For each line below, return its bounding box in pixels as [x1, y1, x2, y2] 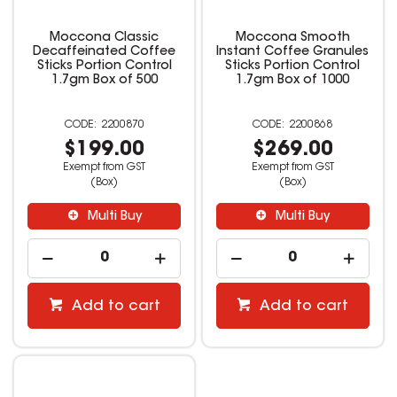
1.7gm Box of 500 [51, 74, 158, 88]
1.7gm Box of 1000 [236, 74, 350, 88]
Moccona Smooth [235, 32, 350, 45]
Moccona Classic [50, 32, 160, 45]
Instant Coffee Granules [216, 46, 370, 59]
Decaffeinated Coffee [33, 46, 176, 59]
